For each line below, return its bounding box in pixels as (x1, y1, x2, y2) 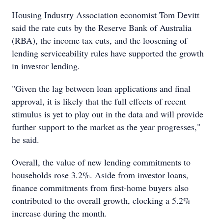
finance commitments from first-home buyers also (12, 182, 189, 193)
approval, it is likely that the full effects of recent (12, 95, 186, 107)
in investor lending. (12, 60, 80, 72)
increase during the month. (12, 207, 107, 219)
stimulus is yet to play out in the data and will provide (12, 108, 203, 120)
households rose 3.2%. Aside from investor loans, (12, 169, 189, 181)
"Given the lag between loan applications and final (12, 82, 191, 94)
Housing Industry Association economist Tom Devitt (12, 9, 199, 21)
